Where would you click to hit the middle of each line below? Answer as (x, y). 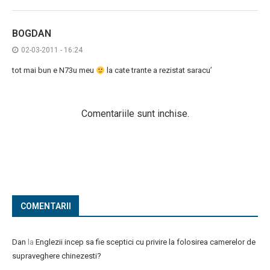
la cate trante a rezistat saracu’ (158, 71)
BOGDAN (32, 34)
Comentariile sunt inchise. (135, 114)
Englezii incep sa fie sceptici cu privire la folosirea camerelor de (146, 242)
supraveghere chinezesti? (57, 256)
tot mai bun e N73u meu (54, 71)
